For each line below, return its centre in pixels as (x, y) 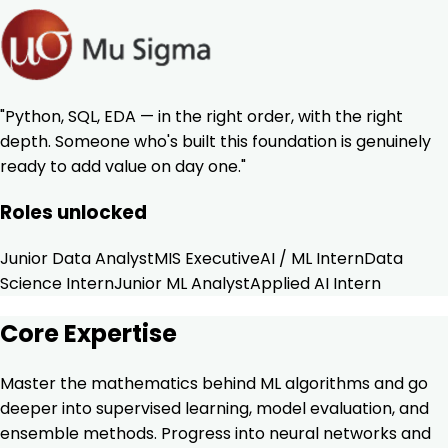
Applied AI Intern (315, 283)
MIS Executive (207, 258)
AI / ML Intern (312, 258)
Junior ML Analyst (182, 283)
